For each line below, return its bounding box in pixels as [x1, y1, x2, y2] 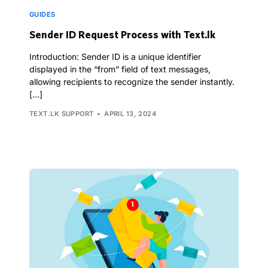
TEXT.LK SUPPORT [29, 109, 94, 118]
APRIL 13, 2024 [104, 109, 157, 118]
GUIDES [29, 10, 56, 19]
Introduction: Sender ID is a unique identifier [29, 51, 201, 62]
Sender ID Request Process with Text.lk [29, 28, 215, 41]
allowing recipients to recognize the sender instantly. [29, 77, 234, 87]
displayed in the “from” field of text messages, [29, 64, 211, 75]
